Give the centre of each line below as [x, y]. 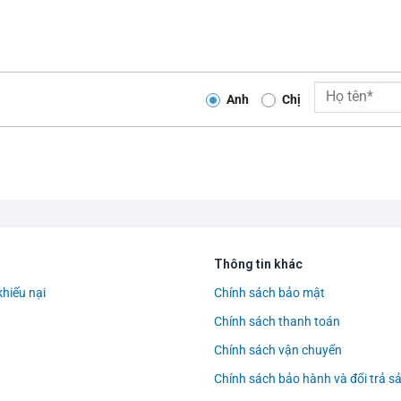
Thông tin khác [258, 264]
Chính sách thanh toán [277, 322]
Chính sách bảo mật [269, 293]
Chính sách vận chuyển [278, 350]
